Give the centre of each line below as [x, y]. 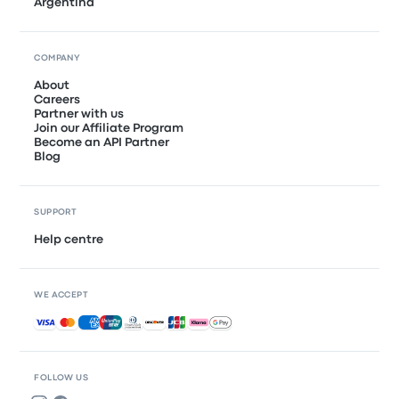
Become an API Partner [102, 142]
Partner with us [79, 114]
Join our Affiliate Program [109, 128]
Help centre [69, 240]
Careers [57, 100]
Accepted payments [94, 322]
